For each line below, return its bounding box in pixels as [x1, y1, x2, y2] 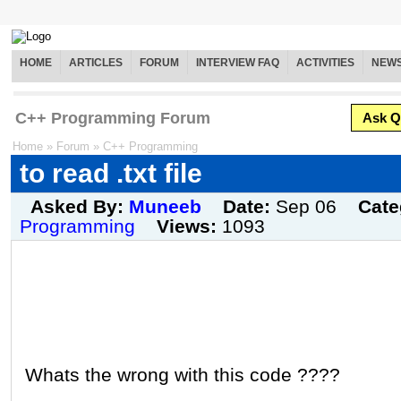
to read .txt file [20, 158, 202, 189]
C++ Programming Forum [15, 109, 210, 128]
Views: [157, 216, 222, 237]
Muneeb [129, 196, 201, 218]
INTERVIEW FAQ [196, 56, 279, 70]
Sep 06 [276, 196, 337, 218]
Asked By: [30, 196, 129, 218]
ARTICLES [69, 56, 123, 70]
